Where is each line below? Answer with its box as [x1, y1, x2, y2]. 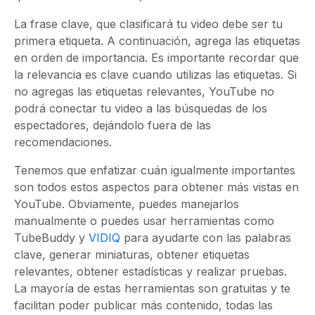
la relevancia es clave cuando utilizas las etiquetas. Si [14, 67, 297, 82]
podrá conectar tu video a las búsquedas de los [14, 101, 267, 115]
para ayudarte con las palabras [120, 231, 291, 245]
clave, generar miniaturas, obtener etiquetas [14, 247, 250, 262]
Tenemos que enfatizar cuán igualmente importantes [14, 163, 295, 177]
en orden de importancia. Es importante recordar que [14, 51, 299, 65]
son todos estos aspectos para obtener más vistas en [14, 180, 299, 194]
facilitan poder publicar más [14, 298, 166, 312]
